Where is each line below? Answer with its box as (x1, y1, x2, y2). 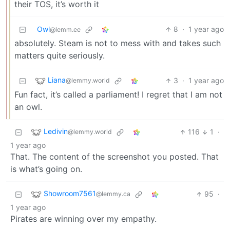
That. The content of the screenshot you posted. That (10, 151, 219, 162)
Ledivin (44, 127, 68, 136)
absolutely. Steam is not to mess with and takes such (14, 38, 221, 49)
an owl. (14, 102, 42, 112)
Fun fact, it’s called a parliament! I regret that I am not (14, 89, 222, 100)
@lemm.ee (50, 26, 81, 34)
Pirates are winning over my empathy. (10, 214, 157, 224)
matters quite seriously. (14, 50, 105, 61)
